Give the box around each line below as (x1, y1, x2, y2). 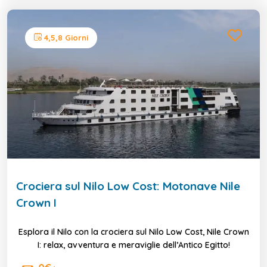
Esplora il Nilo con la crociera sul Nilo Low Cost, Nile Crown (18, 226, 249, 237)
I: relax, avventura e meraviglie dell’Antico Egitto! (37, 239, 230, 250)
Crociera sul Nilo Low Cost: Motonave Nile (16, 178, 240, 193)
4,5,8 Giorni (42, 32, 88, 42)
